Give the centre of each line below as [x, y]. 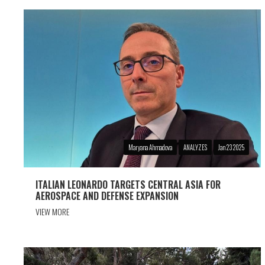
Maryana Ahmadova [151, 148]
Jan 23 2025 [232, 148]
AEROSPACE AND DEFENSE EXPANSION [107, 196]
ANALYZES [195, 148]
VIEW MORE [52, 211]
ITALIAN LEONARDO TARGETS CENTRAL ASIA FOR [128, 185]
